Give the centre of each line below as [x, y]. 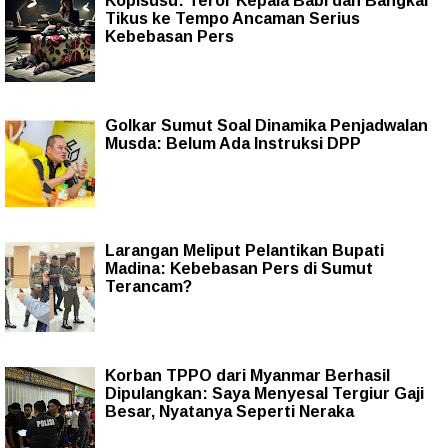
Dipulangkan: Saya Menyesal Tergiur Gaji [264, 393]
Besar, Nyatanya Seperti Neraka [229, 411]
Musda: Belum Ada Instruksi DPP [233, 143]
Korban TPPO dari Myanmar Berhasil [247, 375]
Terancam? [148, 286]
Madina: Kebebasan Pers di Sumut [239, 268]
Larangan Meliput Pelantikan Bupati [244, 250]
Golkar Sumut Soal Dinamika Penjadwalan [266, 125]
